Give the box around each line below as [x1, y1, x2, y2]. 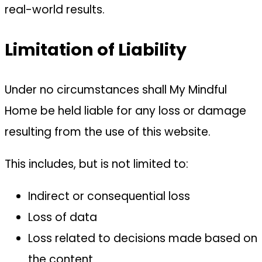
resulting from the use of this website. [5, 123, 211, 140]
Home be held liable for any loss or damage [5, 102, 246, 119]
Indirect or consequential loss [28, 188, 190, 204]
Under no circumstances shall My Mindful [5, 81, 227, 98]
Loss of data [28, 209, 97, 225]
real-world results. [5, 1, 105, 18]
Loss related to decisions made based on [28, 230, 257, 246]
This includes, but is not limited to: [5, 156, 188, 172]
